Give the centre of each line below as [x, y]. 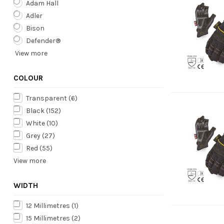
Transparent [47, 98]
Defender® [43, 40]
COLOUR [28, 78]
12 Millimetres [49, 205]
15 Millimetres [49, 218]
